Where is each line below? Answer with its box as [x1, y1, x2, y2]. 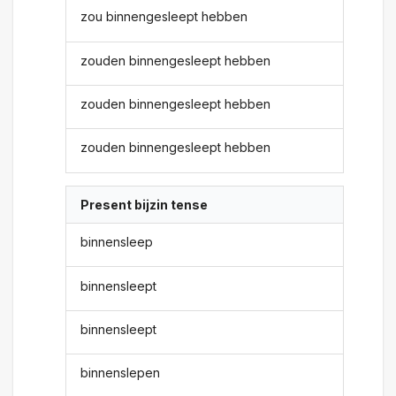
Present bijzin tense [80, 196, 209, 212]
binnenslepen [80, 365, 161, 381]
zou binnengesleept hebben [80, 9, 248, 25]
